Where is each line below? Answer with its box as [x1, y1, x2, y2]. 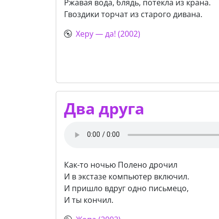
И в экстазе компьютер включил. [64, 171, 189, 182]
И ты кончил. [64, 194, 113, 205]
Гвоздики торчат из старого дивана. [64, 9, 202, 20]
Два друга [64, 97, 144, 119]
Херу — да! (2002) [76, 28, 140, 40]
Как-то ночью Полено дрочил [64, 159, 177, 170]
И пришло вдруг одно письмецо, [64, 182, 189, 194]
